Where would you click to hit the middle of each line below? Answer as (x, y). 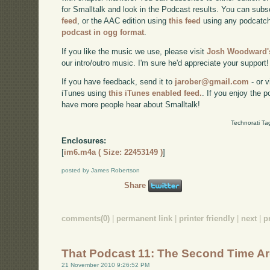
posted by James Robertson (101, 170)
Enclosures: (84, 141)
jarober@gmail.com (212, 82)
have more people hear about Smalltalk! (131, 105)
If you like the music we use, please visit (134, 51)
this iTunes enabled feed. (155, 93)
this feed (185, 20)
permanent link (145, 218)
